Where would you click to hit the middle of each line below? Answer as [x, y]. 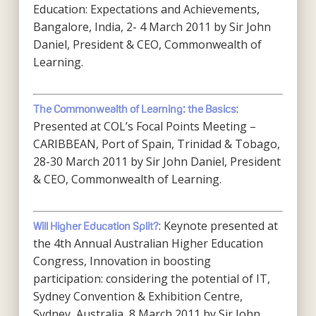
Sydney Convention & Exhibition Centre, [138, 296]
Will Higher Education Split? [96, 226]
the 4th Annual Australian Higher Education [148, 243]
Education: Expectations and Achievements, [146, 9]
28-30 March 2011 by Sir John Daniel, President [157, 162]
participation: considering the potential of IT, [151, 279]
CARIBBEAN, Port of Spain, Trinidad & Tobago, [156, 144]
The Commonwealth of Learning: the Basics [134, 109]
